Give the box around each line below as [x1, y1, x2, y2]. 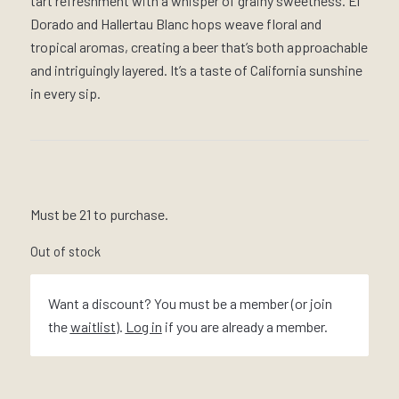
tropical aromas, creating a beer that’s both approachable [29, 37, 368, 55]
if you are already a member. [161, 317, 328, 335]
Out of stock [29, 243, 101, 260]
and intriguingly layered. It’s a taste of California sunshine [29, 61, 362, 78]
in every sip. [29, 84, 101, 102]
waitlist [69, 317, 116, 335]
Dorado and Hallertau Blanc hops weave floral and [29, 14, 322, 32]
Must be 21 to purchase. [29, 205, 168, 223]
